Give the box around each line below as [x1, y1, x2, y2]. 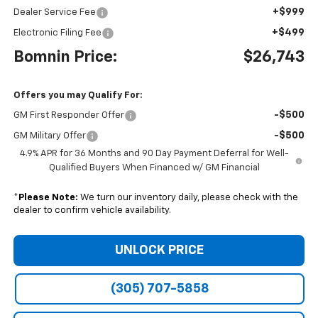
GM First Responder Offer [13, 111, 124, 121]
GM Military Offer [13, 131, 86, 141]
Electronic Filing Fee [13, 28, 102, 38]
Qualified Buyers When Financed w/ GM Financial [48, 163, 260, 173]
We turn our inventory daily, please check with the [77, 193, 298, 203]
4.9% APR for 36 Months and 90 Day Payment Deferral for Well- [19, 149, 289, 159]
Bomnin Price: [13, 50, 117, 66]
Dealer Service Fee [13, 8, 96, 18]
